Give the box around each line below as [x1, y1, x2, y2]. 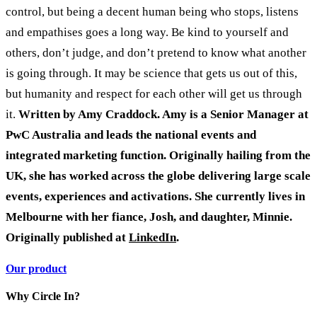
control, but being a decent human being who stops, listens [6, 4, 299, 18]
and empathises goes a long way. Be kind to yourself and [6, 25, 289, 39]
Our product [6, 263, 67, 275]
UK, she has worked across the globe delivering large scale [6, 168, 311, 183]
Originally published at [6, 230, 129, 244]
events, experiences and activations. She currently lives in [6, 189, 305, 203]
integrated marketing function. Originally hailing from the [6, 148, 311, 162]
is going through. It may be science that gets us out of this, [6, 66, 297, 80]
